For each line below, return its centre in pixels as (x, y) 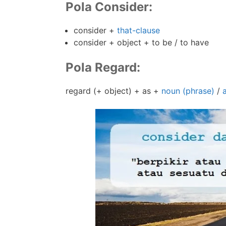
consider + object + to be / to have (141, 42)
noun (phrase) (188, 91)
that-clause (138, 30)
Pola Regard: (103, 67)
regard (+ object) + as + (114, 91)
